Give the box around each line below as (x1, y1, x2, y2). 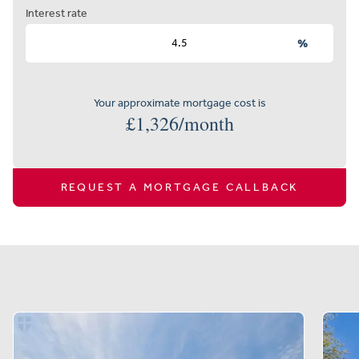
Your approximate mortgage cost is (93, 95, 266, 110)
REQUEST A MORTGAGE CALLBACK (60, 179, 299, 194)
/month (178, 110, 234, 136)
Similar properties (99, 262, 260, 293)
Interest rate (26, 6, 87, 20)
